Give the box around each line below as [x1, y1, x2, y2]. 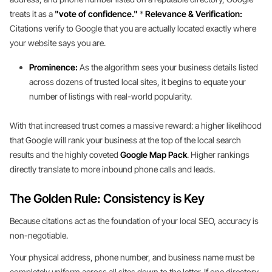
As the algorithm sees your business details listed [78, 62, 258, 72]
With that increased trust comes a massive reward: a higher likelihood [10, 120, 262, 131]
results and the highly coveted [10, 149, 120, 160]
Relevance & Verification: [145, 8, 242, 19]
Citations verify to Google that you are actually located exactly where [10, 23, 256, 33]
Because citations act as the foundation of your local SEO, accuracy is [10, 216, 259, 226]
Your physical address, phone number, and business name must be [10, 252, 254, 262]
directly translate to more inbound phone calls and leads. [10, 164, 215, 174]
